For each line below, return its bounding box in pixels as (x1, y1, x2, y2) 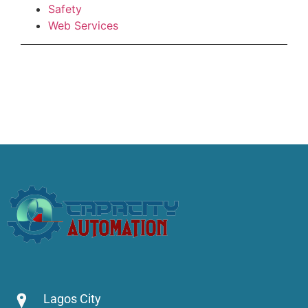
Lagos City (43, 291, 101, 306)
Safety (48, 1, 82, 16)
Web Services (48, 18, 118, 32)
